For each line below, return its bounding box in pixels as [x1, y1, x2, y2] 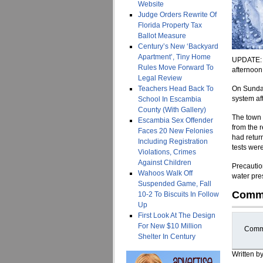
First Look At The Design [138, 211, 215, 220]
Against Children [138, 159, 191, 167]
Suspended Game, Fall [138, 180, 211, 188]
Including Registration [138, 137, 208, 146]
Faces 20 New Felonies [138, 127, 213, 135]
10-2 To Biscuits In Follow [138, 190, 219, 198]
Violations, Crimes [138, 148, 196, 156]
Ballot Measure [138, 32, 186, 40]
